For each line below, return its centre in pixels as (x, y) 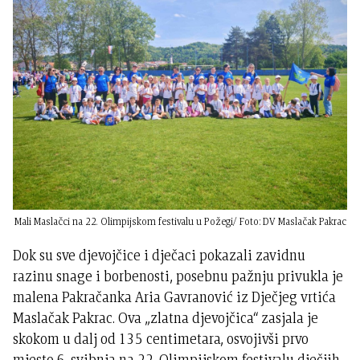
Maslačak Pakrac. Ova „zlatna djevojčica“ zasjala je (166, 318)
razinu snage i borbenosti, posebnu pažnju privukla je (178, 276)
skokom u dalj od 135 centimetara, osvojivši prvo (161, 339)
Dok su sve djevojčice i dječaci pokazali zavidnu (160, 256)
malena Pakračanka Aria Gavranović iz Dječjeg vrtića (175, 297)
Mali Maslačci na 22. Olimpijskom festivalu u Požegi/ (125, 222)
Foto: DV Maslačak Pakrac (292, 222)
